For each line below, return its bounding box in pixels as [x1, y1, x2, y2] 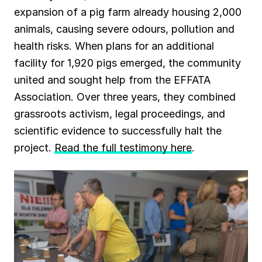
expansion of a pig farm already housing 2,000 [14, 5, 242, 18]
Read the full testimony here [54, 141, 192, 154]
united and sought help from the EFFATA [14, 73, 211, 86]
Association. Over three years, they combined [14, 90, 236, 103]
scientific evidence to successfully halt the [14, 124, 222, 137]
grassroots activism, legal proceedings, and [14, 107, 225, 120]
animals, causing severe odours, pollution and [14, 22, 235, 35]
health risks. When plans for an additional [14, 39, 214, 52]
